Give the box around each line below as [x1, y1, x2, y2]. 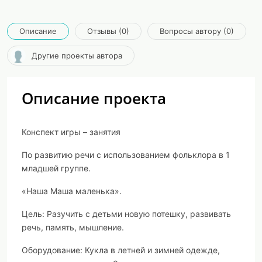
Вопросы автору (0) [160, 26, 234, 36]
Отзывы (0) [87, 26, 129, 36]
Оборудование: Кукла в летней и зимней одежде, [22, 245, 220, 255]
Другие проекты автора [32, 50, 122, 60]
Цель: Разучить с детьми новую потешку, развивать [22, 209, 231, 219]
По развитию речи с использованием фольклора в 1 [22, 150, 230, 160]
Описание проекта [22, 88, 166, 109]
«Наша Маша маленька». [22, 186, 122, 196]
